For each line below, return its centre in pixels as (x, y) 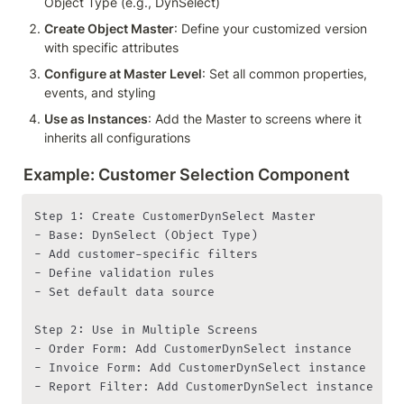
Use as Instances (96, 118)
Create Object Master (109, 28)
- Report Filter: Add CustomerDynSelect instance (204, 387)
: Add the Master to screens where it (255, 118)
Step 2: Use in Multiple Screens (146, 331)
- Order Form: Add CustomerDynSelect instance (193, 349)
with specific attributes (111, 47)
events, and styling (100, 92)
